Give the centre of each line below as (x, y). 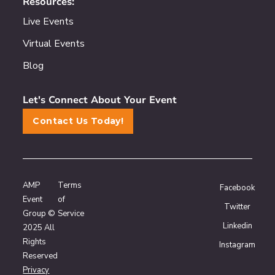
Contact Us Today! (78, 121)
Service (71, 214)
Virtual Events (54, 44)
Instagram (238, 245)
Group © (39, 214)
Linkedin (237, 226)
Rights (35, 242)
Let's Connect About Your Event (100, 100)
